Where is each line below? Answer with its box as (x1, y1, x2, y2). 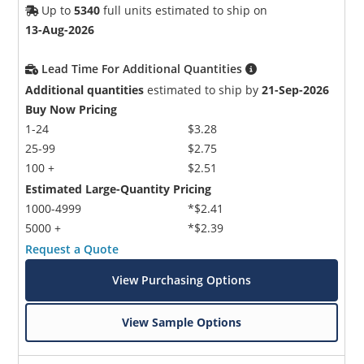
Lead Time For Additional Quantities (41, 61, 246, 77)
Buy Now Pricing (25, 102, 118, 118)
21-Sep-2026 (262, 82, 330, 98)
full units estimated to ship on (100, 2, 268, 19)
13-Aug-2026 (25, 22, 95, 38)
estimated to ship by (144, 82, 262, 98)
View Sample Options (122, 314, 242, 331)
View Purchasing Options (112, 272, 252, 288)
